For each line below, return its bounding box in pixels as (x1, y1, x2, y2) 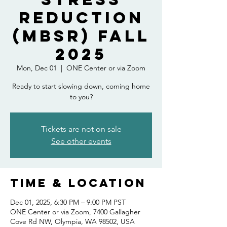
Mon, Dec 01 (17, 63, 57, 72)
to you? (69, 92, 93, 101)
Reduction (18, 8, 144, 28)
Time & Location (10, 176, 146, 190)
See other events (51, 136, 111, 146)
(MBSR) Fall (12, 26, 150, 46)
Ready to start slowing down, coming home (12, 82, 150, 91)
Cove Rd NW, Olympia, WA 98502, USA (10, 217, 135, 226)
